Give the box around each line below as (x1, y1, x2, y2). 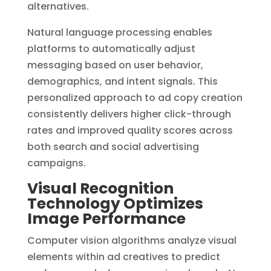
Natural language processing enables (27, 25, 212, 39)
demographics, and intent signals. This (27, 74, 218, 88)
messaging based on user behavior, (27, 57, 203, 72)
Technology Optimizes (27, 192, 203, 214)
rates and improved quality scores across (27, 123, 233, 137)
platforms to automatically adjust (27, 41, 195, 56)
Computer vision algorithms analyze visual (27, 233, 237, 247)
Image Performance (27, 207, 186, 229)
